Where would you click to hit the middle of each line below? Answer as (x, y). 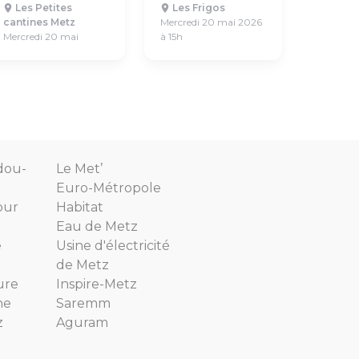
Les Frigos (198, 8)
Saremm (83, 303)
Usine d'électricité (113, 246)
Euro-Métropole (109, 188)
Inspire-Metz (97, 284)
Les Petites (42, 8)
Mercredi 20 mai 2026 (211, 22)
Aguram (82, 323)
